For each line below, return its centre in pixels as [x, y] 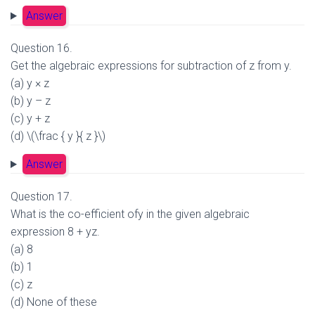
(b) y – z [31, 101]
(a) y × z [30, 83]
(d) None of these [54, 302]
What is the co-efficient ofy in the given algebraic [130, 214]
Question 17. [41, 197]
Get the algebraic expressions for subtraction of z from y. [151, 66]
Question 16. [41, 48]
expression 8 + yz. [55, 232]
